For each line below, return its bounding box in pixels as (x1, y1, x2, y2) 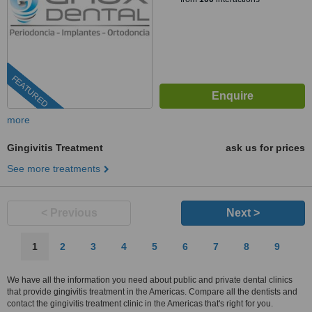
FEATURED (9, 73, 50, 110)
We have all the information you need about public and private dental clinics (7, 275, 292, 285)
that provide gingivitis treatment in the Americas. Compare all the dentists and (7, 287, 297, 297)
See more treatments (7, 163, 100, 174)
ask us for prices (226, 142, 305, 153)
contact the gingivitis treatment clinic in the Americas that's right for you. (7, 299, 273, 309)
